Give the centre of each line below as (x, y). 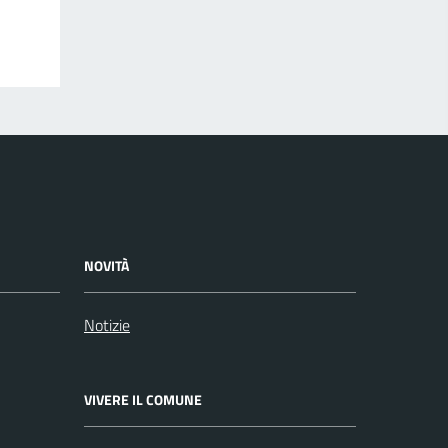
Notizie (107, 325)
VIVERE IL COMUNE (143, 399)
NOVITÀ (106, 265)
